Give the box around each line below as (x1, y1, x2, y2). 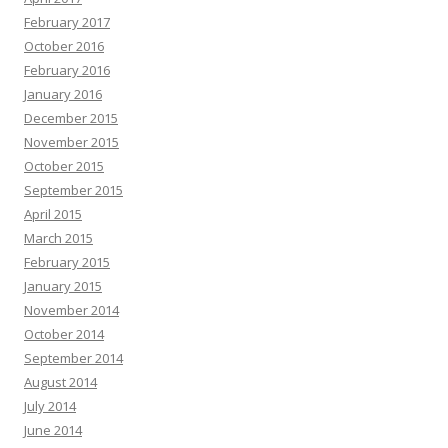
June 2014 (24, 420, 82, 439)
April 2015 (24, 204, 82, 223)
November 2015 (24, 132, 119, 151)
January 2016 (24, 84, 102, 103)
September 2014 (24, 348, 123, 367)
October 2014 (24, 324, 104, 343)
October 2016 (24, 36, 104, 55)
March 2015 (24, 228, 93, 247)
